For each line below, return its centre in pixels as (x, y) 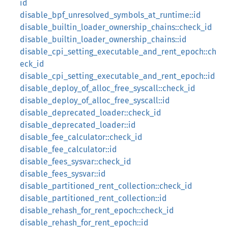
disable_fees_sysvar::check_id (76, 162)
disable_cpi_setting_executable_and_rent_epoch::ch (118, 52)
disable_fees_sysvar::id (63, 174)
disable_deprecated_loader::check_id (91, 113)
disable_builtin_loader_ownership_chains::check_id (116, 27)
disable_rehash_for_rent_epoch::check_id (97, 210)
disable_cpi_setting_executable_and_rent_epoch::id (118, 76)
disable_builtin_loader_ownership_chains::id (103, 39)
